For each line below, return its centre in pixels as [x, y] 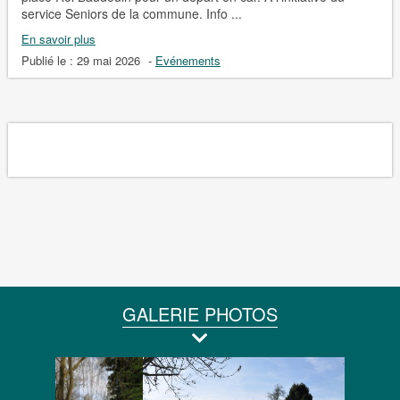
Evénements [187, 60]
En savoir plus [58, 38]
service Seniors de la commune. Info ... [131, 13]
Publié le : [49, 60]
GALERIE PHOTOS [200, 313]
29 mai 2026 [108, 60]
